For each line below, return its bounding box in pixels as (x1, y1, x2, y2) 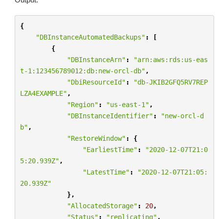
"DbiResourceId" (66, 78, 126, 86)
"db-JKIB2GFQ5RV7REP (133, 78, 208, 86)
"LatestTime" (82, 168, 130, 176)
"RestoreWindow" (66, 134, 126, 142)
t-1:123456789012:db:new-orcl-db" (20, 66, 145, 75)
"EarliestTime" (82, 145, 137, 153)
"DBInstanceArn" (66, 55, 126, 64)
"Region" (66, 100, 98, 109)
